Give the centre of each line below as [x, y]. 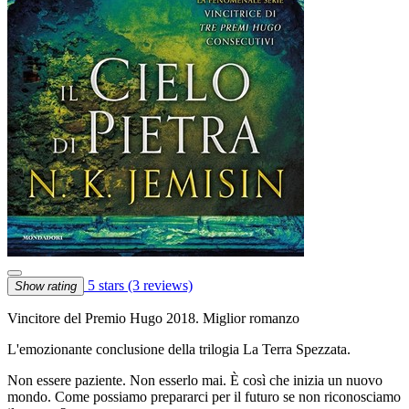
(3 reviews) [160, 285]
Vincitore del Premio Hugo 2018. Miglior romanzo [153, 318]
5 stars [106, 285]
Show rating [46, 286]
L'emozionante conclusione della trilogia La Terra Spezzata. [179, 349]
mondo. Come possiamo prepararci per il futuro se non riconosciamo [204, 396]
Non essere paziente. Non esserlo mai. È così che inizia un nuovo [195, 380]
